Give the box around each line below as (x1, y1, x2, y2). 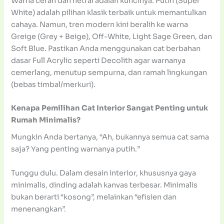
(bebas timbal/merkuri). (11, 79, 96, 89)
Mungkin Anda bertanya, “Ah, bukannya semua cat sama (11, 132, 209, 142)
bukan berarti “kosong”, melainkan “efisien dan (11, 192, 177, 201)
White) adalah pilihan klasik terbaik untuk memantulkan (11, 7, 207, 17)
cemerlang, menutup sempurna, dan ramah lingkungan (11, 67, 207, 77)
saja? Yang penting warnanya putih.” (11, 144, 140, 154)
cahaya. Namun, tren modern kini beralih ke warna (11, 19, 188, 29)
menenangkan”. (11, 204, 66, 213)
